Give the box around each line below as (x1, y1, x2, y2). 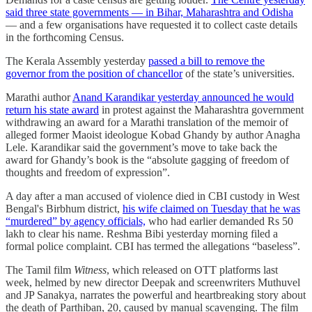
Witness (74, 264, 107, 276)
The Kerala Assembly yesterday (6, 55, 148, 68)
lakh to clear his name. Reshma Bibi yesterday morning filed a (6, 228, 278, 240)
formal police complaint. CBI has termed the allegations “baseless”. (6, 240, 300, 253)
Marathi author (6, 91, 72, 104)
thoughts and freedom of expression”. (6, 166, 170, 179)
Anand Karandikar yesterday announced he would (72, 91, 294, 104)
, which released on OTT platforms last (107, 264, 278, 276)
